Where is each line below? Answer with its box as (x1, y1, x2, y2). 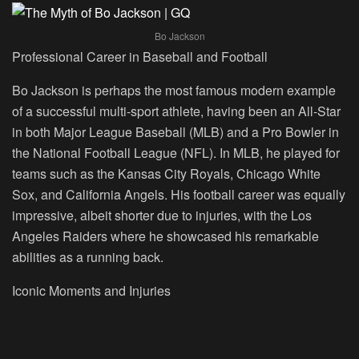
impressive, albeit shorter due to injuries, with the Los (12, 205, 312, 224)
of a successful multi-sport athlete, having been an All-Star (12, 101, 341, 120)
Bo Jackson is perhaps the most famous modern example (12, 80, 336, 99)
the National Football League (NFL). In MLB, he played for (12, 143, 340, 162)
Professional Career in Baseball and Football (12, 46, 268, 66)
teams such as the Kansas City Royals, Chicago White (12, 163, 321, 183)
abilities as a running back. (12, 247, 163, 266)
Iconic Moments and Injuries (12, 280, 171, 300)
